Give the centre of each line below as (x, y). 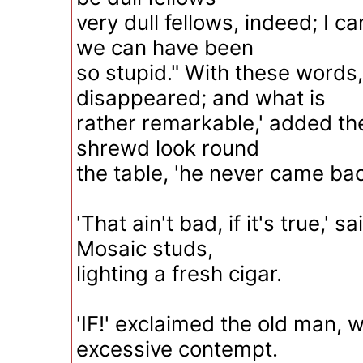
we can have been (165, 47)
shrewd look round (168, 148)
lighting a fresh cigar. (179, 273)
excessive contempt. (177, 349)
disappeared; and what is (201, 98)
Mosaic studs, (145, 248)
